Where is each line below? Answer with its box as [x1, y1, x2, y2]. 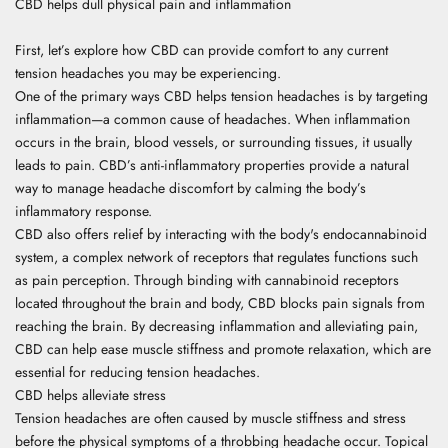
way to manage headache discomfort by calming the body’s [15, 177, 366, 198]
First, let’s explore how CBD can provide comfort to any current [15, 39, 388, 60]
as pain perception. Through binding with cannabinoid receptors [15, 269, 399, 290]
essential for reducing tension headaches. [15, 361, 260, 382]
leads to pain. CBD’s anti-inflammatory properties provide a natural [15, 154, 409, 175]
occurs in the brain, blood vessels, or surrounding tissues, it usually [15, 131, 412, 152]
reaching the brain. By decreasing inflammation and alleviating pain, [15, 315, 418, 336]
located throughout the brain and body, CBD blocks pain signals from [15, 292, 425, 313]
